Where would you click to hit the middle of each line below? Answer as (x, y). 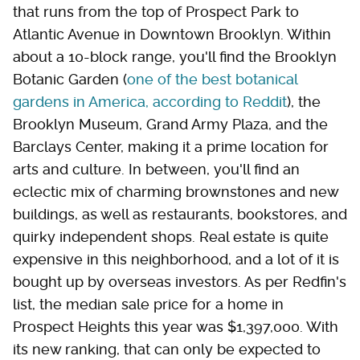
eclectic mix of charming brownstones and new (176, 192)
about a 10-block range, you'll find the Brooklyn (175, 57)
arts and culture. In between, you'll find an (156, 170)
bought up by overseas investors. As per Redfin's (180, 282)
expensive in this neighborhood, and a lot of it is (176, 260)
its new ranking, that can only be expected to (167, 350)
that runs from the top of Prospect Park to (156, 12)
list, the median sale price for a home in (148, 305)
